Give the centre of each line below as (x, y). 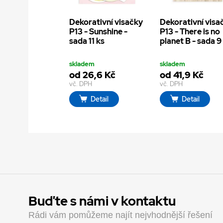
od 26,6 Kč (92, 75)
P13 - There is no (190, 31)
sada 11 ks (87, 41)
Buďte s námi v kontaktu (102, 201)
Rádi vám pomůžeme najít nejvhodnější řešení (120, 215)
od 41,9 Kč (182, 75)
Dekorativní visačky (106, 22)
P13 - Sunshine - (98, 31)
